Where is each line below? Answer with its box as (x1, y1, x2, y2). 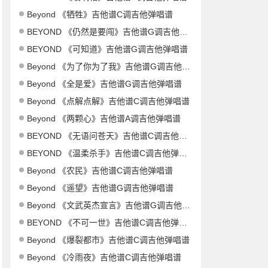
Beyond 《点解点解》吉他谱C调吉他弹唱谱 (27, 96, 190, 106)
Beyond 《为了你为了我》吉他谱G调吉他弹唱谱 (27, 62, 182, 71)
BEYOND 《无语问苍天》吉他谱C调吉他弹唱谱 (27, 131, 179, 141)
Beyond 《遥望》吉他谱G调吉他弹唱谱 (27, 183, 174, 193)
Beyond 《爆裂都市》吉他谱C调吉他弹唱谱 (27, 235, 190, 245)
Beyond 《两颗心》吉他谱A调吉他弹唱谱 (27, 114, 181, 123)
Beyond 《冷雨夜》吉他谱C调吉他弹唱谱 (27, 252, 182, 262)
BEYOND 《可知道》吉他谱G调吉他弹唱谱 (27, 44, 188, 54)
